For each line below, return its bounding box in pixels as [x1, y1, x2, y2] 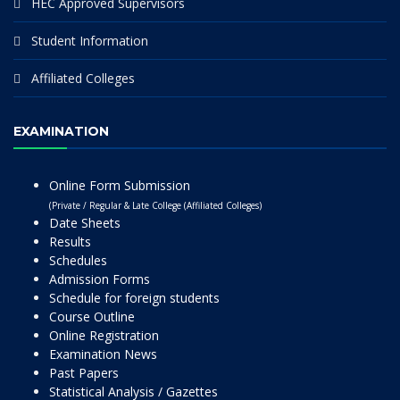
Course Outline [49, 308, 135, 325]
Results [49, 233, 91, 250]
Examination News [49, 346, 157, 362]
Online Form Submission [49, 177, 190, 194]
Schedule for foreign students [49, 289, 220, 306]
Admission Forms [49, 271, 150, 287]
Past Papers [49, 364, 119, 381]
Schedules [49, 252, 107, 269]
